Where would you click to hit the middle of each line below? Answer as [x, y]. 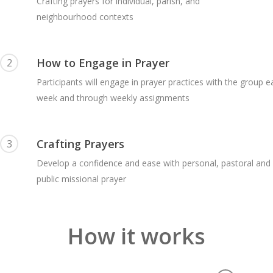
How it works [136, 236]
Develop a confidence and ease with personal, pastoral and [154, 163]
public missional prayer [82, 179]
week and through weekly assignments [113, 98]
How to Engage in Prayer [103, 63]
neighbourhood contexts [85, 17]
